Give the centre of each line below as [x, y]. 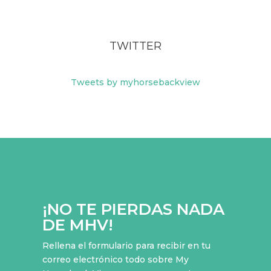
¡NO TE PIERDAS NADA [133, 209]
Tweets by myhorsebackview [135, 82]
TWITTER [135, 46]
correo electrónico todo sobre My [115, 259]
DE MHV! [77, 225]
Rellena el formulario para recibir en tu [126, 245]
